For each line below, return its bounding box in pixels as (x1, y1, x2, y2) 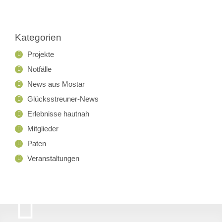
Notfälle (27, 64, 52, 73)
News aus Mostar (27, 79, 85, 88)
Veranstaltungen (27, 154, 79, 163)
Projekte (27, 50, 54, 58)
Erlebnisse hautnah (27, 109, 89, 118)
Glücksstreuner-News (27, 94, 99, 103)
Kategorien (15, 32, 61, 43)
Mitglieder (27, 124, 58, 133)
